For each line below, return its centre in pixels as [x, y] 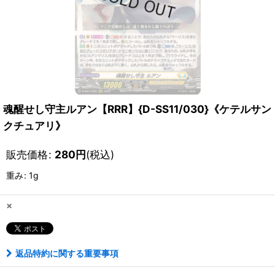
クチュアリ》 [34, 126]
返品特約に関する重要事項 [67, 253]
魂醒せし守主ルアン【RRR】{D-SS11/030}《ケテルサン [137, 109]
